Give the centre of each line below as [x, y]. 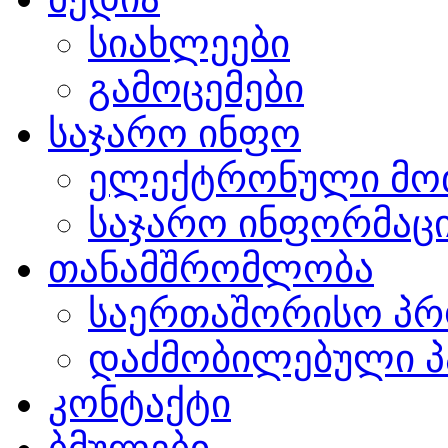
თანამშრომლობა [211, 268]
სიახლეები [189, 43]
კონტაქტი [139, 403]
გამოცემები [196, 88]
